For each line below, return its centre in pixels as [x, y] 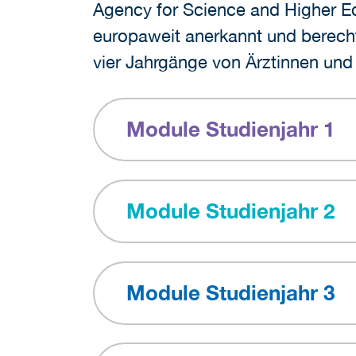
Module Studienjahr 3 [230, 292]
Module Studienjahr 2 [230, 210]
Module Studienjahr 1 [230, 129]
